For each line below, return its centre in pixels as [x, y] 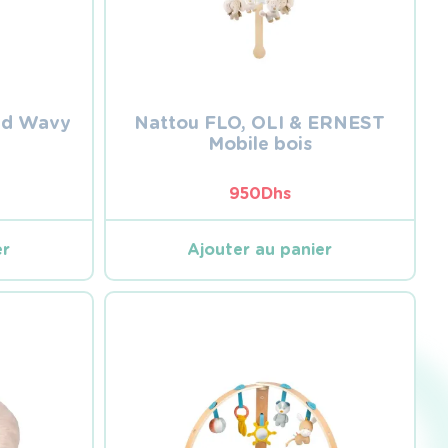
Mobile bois [259, 143]
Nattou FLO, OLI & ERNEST [260, 122]
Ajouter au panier [260, 249]
